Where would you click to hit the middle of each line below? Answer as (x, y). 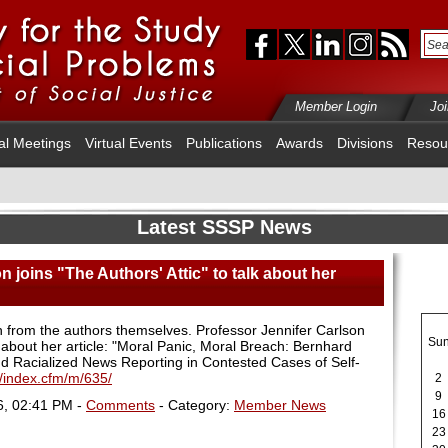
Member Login (336, 106)
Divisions (365, 143)
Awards (299, 143)
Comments (120, 404)
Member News (280, 404)
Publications (224, 143)
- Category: (194, 404)
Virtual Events (128, 143)
